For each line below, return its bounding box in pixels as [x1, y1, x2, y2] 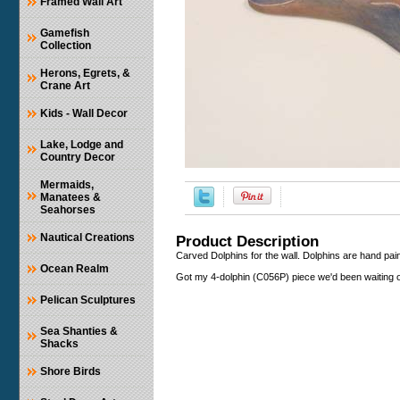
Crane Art [40, 79, 90, 93]
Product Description [176, 233, 319, 250]
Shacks [40, 337, 79, 351]
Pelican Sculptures [40, 294, 136, 307]
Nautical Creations [40, 231, 135, 245]
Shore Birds [40, 365, 101, 379]
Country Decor [40, 151, 115, 164]
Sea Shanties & [40, 325, 118, 338]
